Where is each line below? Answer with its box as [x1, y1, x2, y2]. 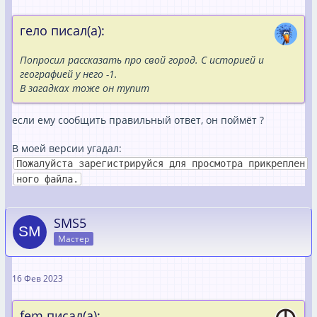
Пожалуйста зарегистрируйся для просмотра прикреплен [16, 158, 305, 170]
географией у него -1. [20, 67, 117, 81]
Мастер [58, 233, 89, 246]
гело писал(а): [20, 22, 105, 39]
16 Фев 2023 [12, 272, 63, 284]
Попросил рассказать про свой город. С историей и [20, 53, 264, 67]
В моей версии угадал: [12, 142, 122, 155]
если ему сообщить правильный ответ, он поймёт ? [12, 113, 264, 127]
